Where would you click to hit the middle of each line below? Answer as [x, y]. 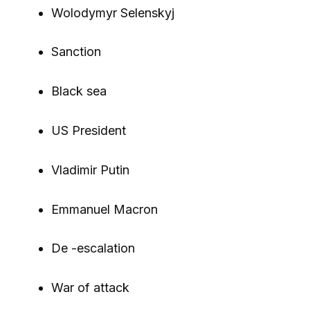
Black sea [79, 91]
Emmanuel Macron [104, 209]
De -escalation [93, 248]
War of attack [90, 288]
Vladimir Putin [90, 170]
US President [89, 130]
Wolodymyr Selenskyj [113, 12]
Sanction [76, 52]
